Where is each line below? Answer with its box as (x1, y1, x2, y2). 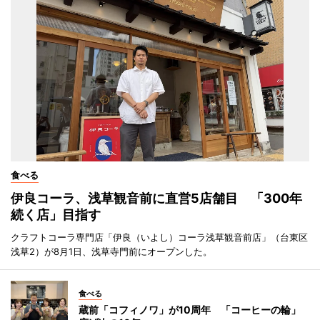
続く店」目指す (11, 206, 101, 222)
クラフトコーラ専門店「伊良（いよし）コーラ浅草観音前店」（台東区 (11, 231, 308, 243)
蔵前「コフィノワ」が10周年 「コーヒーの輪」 (79, 303, 301, 316)
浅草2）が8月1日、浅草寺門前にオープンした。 (11, 245, 212, 257)
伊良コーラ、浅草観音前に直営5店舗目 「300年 (11, 190, 302, 206)
